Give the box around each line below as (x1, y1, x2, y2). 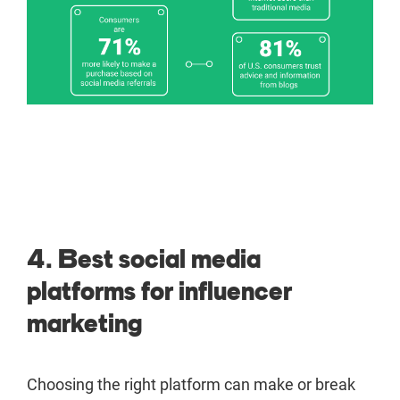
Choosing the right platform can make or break (27, 375, 355, 395)
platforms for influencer (27, 278, 292, 305)
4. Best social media (27, 246, 261, 273)
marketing (27, 310, 142, 337)
